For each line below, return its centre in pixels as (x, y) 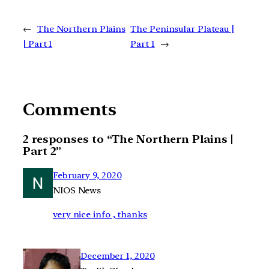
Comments (70, 109)
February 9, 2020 (87, 175)
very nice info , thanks (100, 214)
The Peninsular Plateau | (182, 29)
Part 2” (42, 151)
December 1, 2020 (118, 256)
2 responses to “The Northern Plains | (128, 139)
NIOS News (77, 190)
